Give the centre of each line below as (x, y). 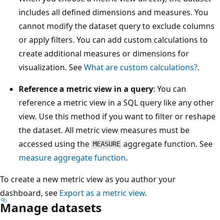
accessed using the (55, 144)
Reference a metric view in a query (86, 89)
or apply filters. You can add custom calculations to (113, 40)
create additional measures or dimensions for (104, 53)
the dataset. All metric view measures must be (104, 130)
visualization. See (51, 67)
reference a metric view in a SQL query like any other (116, 102)
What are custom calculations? (141, 67)
